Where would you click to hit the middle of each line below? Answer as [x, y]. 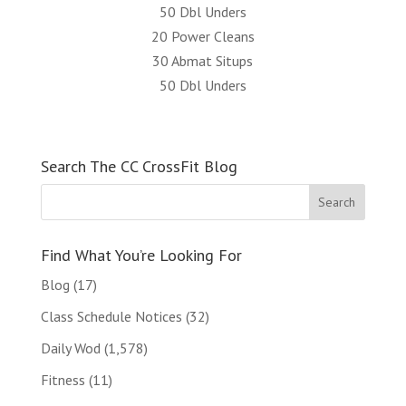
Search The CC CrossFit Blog [139, 166]
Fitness [63, 380]
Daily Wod [70, 348]
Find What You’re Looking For [141, 255]
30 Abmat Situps [203, 61]
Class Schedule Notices [111, 316]
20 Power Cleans [203, 36]
